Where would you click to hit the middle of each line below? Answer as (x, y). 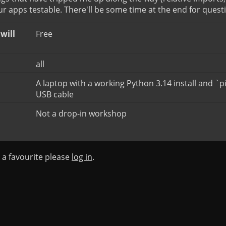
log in (82, 157)
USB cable (55, 94)
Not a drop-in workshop (81, 114)
